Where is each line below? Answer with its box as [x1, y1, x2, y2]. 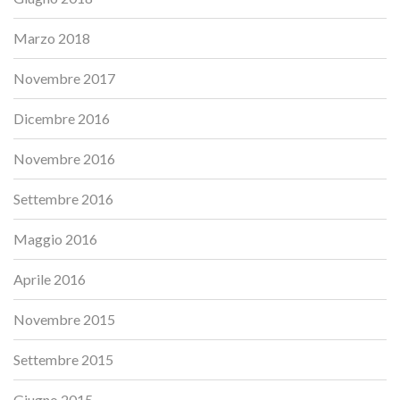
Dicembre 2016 [13, 109, 110, 127]
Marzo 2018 [13, 29, 90, 46]
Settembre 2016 [13, 189, 113, 207]
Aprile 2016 [13, 270, 86, 287]
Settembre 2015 [13, 350, 113, 368]
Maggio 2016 [13, 229, 97, 247]
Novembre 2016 [13, 149, 115, 167]
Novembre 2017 [13, 69, 115, 87]
